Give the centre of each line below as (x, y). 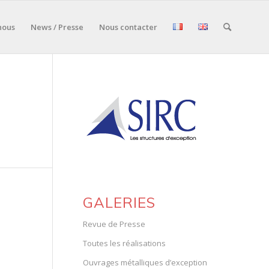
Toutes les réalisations (124, 243)
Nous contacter (128, 27)
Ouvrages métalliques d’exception (145, 262)
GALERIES (119, 202)
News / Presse (57, 27)
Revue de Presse (114, 224)
